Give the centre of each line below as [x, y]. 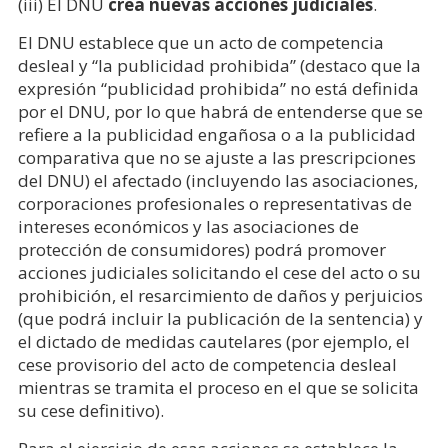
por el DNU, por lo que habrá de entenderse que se [220, 111]
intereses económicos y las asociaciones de [188, 226]
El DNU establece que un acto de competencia [200, 42]
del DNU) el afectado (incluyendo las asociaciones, [217, 180]
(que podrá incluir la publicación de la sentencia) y [220, 318]
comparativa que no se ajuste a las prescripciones [216, 157]
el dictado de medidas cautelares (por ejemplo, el [213, 341]
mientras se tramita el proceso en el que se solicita [218, 387]
